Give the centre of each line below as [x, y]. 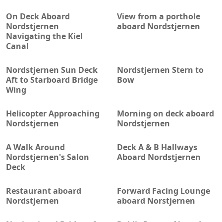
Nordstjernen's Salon [48, 157]
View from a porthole [159, 16]
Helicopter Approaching [53, 113]
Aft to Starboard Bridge [52, 80]
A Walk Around [35, 147]
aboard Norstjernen [156, 200]
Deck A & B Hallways [157, 147]
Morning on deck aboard [166, 113]
